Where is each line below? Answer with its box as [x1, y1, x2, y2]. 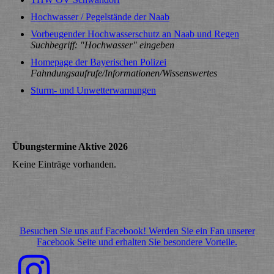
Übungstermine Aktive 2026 [12, 141, 128, 152]
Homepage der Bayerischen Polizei [31, 57, 166, 68]
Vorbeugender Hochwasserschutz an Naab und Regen [31, 29, 239, 40]
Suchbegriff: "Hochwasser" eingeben [31, 40, 174, 51]
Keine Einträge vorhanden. [12, 159, 116, 170]
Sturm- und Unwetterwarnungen [31, 85, 156, 96]
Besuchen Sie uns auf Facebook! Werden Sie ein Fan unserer [19, 226, 255, 237]
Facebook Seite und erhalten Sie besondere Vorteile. [37, 237, 237, 248]
